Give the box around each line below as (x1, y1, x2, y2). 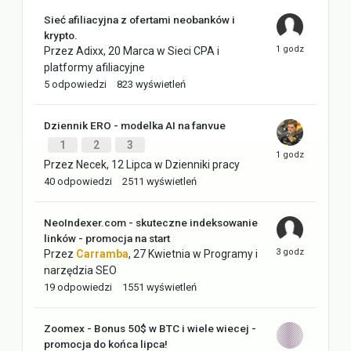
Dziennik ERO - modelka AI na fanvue (44, 118, 226, 132)
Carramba (76, 247, 128, 260)
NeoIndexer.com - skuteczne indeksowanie (44, 215, 258, 229)
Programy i (204, 247, 258, 260)
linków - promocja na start (44, 231, 170, 244)
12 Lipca (111, 157, 152, 171)
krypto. (44, 28, 78, 42)
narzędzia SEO (44, 263, 117, 277)
